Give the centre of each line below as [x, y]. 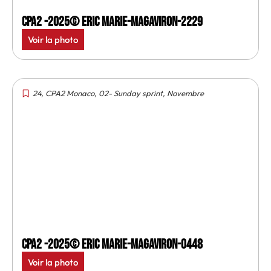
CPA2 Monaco [70, 93]
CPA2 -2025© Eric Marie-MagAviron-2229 [112, 22]
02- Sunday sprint [131, 93]
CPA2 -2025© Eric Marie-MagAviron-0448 [112, 244]
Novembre [185, 93]
